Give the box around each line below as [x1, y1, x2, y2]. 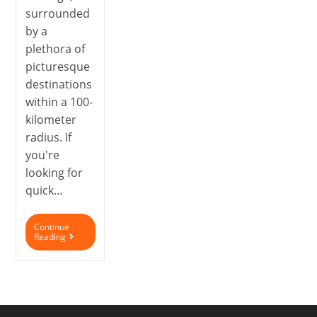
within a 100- [25, 94, 93, 110]
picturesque [25, 59, 90, 75]
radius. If [25, 129, 71, 146]
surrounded [25, 6, 90, 22]
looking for [25, 165, 83, 181]
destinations [25, 76, 92, 93]
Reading [33, 231, 66, 243]
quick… [25, 183, 63, 199]
